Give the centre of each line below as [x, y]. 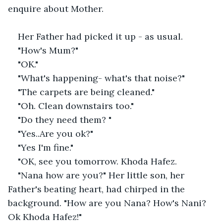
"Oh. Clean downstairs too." [76, 106]
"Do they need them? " [65, 119]
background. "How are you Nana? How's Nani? [108, 203]
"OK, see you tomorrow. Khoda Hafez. [97, 161]
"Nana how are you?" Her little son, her [102, 175]
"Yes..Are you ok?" [55, 133]
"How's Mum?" [48, 50]
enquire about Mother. [56, 8]
